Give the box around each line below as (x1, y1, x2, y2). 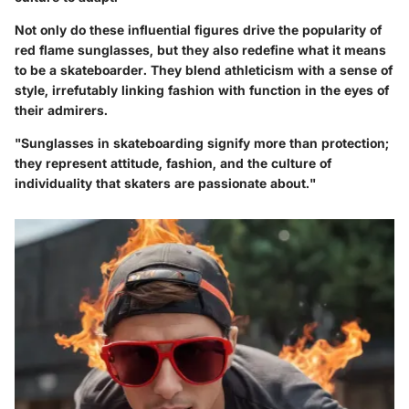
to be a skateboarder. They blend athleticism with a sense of (15, 61, 393, 78)
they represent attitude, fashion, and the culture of (15, 154, 331, 171)
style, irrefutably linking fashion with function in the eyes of (15, 81, 389, 98)
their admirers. (15, 101, 108, 118)
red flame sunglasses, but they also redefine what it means (15, 41, 386, 58)
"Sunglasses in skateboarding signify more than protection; (15, 134, 389, 151)
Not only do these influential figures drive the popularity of (15, 21, 382, 37)
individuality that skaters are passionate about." (15, 174, 316, 191)
